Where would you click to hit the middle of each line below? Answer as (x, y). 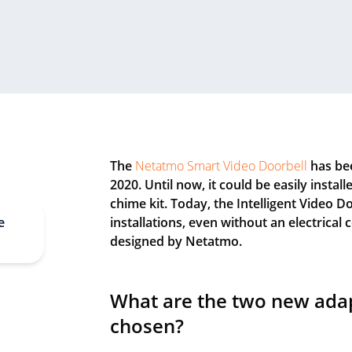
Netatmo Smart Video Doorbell (221, 166)
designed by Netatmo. (176, 241)
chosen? (147, 326)
